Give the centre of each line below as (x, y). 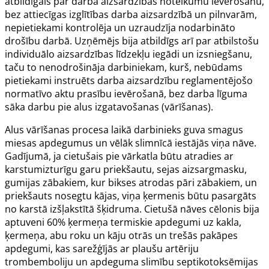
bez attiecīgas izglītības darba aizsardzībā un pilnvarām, (131, 14)
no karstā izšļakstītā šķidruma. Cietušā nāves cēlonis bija (132, 209)
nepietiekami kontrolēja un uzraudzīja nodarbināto (120, 27)
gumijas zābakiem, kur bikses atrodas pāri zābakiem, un (131, 182)
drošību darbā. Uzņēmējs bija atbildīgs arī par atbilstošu (132, 41)
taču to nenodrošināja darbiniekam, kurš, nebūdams (124, 67)
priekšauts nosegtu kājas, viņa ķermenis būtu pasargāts (131, 195)
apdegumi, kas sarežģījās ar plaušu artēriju (102, 248)
